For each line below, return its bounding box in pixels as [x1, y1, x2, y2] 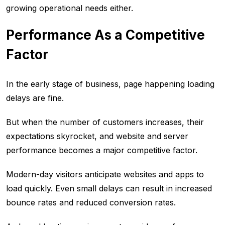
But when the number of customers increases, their [6, 117, 204, 128]
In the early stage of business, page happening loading [6, 79, 214, 89]
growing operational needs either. [6, 3, 133, 14]
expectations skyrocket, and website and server [6, 131, 188, 142]
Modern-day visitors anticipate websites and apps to [6, 169, 204, 180]
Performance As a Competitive [6, 27, 205, 43]
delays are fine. [6, 93, 66, 103]
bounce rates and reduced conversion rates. [6, 197, 178, 208]
